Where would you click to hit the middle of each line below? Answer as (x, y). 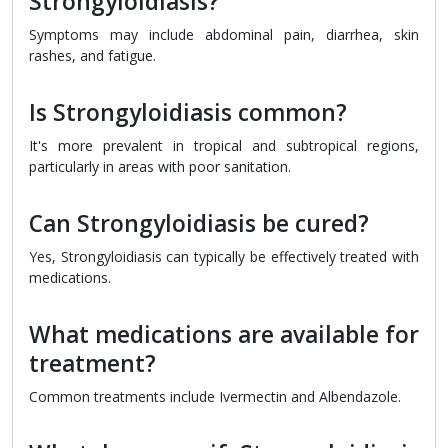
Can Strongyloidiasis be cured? (199, 224)
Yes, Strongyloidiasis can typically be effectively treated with (224, 257)
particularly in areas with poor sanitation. (160, 167)
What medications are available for (224, 335)
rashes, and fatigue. (92, 56)
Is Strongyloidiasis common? (188, 113)
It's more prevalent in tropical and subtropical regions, (224, 146)
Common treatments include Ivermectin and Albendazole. (215, 397)
